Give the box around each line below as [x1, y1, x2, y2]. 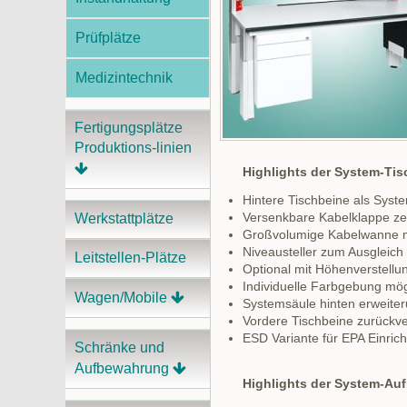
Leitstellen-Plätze [74, 250, 186, 265]
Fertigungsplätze [74, 120, 183, 135]
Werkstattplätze [74, 211, 174, 226]
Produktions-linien [74, 140, 192, 155]
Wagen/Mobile [74, 290, 167, 305]
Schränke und [74, 340, 164, 355]
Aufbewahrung [74, 361, 169, 376]
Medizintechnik [75, 70, 173, 85]
